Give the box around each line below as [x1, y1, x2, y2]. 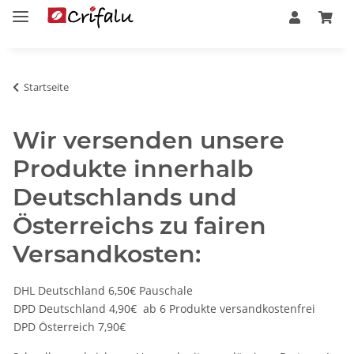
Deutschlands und [13, 182, 237, 212]
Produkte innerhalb [13, 153, 254, 183]
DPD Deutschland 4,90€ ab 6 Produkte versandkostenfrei [13, 300, 315, 316]
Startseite [24, 79, 69, 94]
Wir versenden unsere [13, 125, 284, 155]
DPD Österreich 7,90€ [13, 318, 126, 334]
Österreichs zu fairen [13, 210, 266, 240]
